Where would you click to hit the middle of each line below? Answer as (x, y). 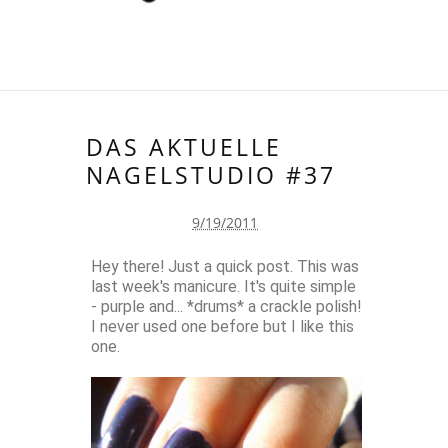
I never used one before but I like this (222, 326)
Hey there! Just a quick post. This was (225, 266)
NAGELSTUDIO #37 (211, 174)
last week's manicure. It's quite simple (223, 286)
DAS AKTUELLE (184, 146)
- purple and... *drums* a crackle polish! (226, 306)
